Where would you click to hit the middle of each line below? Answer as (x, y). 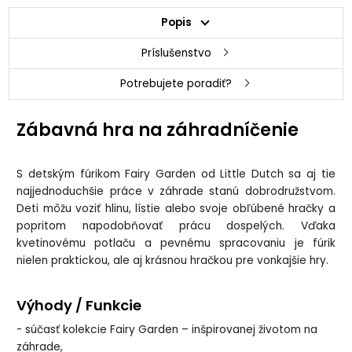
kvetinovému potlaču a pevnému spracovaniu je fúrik (176, 243)
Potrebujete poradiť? (176, 83)
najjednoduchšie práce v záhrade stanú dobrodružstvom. (176, 191)
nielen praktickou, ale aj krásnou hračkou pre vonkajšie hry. (173, 260)
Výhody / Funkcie (79, 305)
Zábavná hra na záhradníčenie (158, 130)
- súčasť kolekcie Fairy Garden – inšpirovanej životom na (167, 329)
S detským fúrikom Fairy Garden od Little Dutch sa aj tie (176, 174)
